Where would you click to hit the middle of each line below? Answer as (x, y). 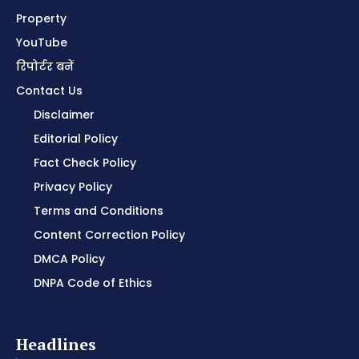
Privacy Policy (73, 187)
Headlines (56, 345)
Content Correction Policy (109, 235)
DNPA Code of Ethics (93, 283)
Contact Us (49, 91)
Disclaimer (64, 115)
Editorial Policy (76, 139)
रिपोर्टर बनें (45, 67)
